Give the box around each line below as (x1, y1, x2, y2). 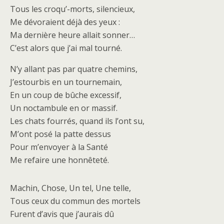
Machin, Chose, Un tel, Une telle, (10, 182, 131, 193)
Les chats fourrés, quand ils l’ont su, (10, 115, 144, 126)
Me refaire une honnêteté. (10, 154, 109, 165)
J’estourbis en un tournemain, (10, 76, 122, 87)
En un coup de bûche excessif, (10, 89, 121, 100)
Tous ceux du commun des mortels (10, 195, 140, 206)
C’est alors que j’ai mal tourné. (10, 42, 122, 53)
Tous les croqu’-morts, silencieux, (10, 3, 135, 14)
